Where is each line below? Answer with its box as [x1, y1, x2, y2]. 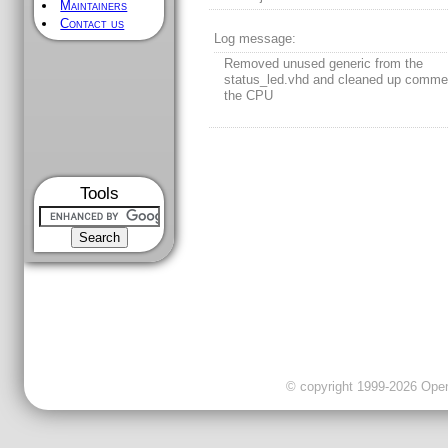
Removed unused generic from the [224, 56, 424, 72]
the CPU [224, 88, 274, 104]
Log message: [214, 31, 297, 47]
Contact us [60, 16, 125, 31]
